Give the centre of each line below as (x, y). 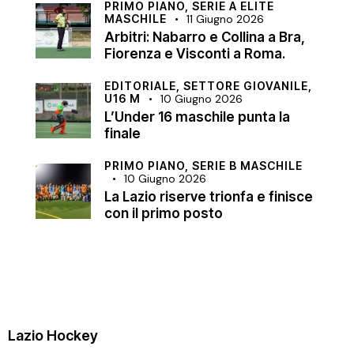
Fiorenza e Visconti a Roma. (195, 53)
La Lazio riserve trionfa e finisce (209, 197)
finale (122, 133)
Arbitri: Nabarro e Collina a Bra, (205, 37)
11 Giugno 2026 (225, 19)
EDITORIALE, (144, 85)
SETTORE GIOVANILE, (248, 85)
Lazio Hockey (53, 336)
